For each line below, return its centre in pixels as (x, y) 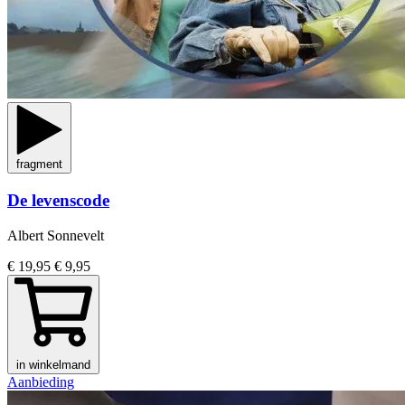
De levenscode (58, 201)
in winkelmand (53, 364)
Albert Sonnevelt (56, 235)
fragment (39, 165)
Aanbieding (41, 381)
